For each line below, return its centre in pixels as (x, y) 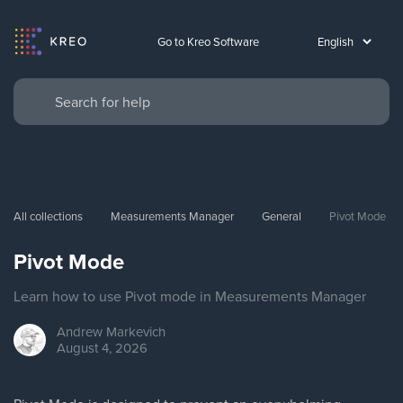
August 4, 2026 (102, 348)
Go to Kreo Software (208, 41)
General (282, 216)
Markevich (136, 331)
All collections (48, 216)
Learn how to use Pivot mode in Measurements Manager (190, 296)
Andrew (80, 331)
